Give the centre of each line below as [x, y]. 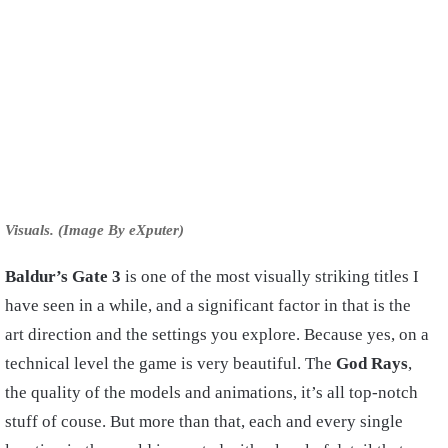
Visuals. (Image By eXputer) [94, 229]
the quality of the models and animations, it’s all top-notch [211, 392]
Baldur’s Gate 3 [65, 276]
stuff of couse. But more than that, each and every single [204, 421]
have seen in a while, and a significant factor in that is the [208, 305]
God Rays [372, 363]
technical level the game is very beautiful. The [170, 363]
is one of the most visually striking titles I [272, 276]
